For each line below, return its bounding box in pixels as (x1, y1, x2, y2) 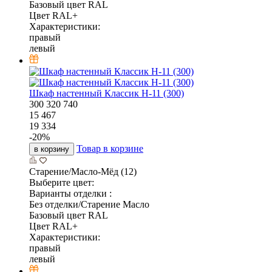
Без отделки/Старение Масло (29, 199, 149, 209)
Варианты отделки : (29, 188, 112, 199)
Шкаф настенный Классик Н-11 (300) (29, 87, 184, 98)
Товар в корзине (76, 143, 143, 154)
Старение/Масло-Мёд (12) (29, 166, 137, 177)
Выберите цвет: (29, 177, 94, 188)
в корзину (34, 144, 69, 154)
